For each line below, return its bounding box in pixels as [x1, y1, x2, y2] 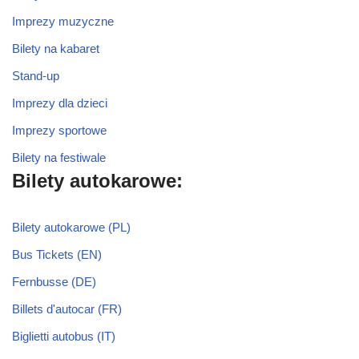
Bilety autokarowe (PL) [12, 220, 131, 235]
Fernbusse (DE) [12, 275, 96, 289]
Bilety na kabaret [12, 42, 99, 56]
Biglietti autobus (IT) [12, 329, 115, 344]
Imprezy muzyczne [12, 14, 114, 29]
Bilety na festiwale [12, 151, 106, 165]
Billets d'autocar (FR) [12, 302, 122, 317]
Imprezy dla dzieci [12, 96, 107, 111]
